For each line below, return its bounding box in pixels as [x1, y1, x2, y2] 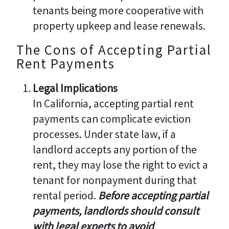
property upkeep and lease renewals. [32, 18, 205, 33]
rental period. [32, 188, 98, 202]
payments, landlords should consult [32, 203, 199, 218]
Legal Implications [32, 81, 118, 95]
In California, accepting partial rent [32, 96, 194, 110]
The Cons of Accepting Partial [16, 40, 212, 58]
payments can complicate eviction [32, 111, 191, 126]
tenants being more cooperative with [32, 3, 203, 17]
